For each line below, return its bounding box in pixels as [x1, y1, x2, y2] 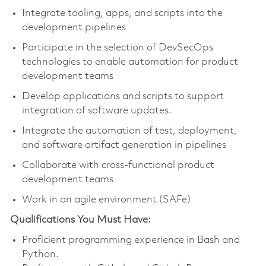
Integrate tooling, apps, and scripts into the [21, 8, 223, 19]
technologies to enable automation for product [21, 57, 238, 68]
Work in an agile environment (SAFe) [21, 195, 191, 205]
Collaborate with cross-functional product [21, 160, 214, 171]
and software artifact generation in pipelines [21, 140, 226, 151]
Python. [21, 249, 59, 260]
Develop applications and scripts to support [21, 91, 224, 102]
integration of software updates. [21, 106, 172, 116]
